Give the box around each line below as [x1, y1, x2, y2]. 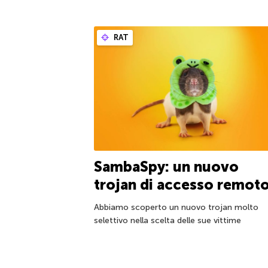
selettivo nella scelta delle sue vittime [94, 215, 241, 226]
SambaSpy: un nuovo [94, 158, 239, 176]
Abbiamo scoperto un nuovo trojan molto [94, 202, 258, 213]
